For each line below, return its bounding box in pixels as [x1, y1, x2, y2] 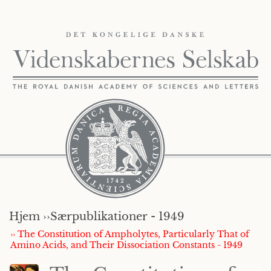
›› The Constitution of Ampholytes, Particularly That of [10, 229, 249, 240]
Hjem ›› [9, 210, 50, 223]
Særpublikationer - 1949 [50, 210, 184, 223]
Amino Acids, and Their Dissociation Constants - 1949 [10, 240, 243, 250]
